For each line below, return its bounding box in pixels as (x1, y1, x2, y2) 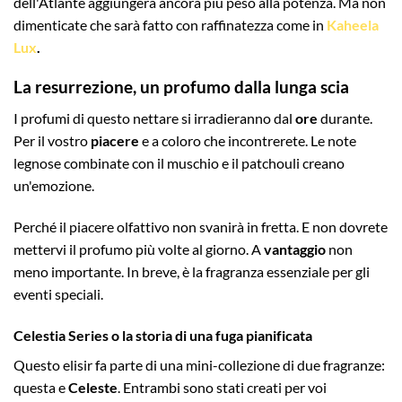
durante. (318, 109, 372, 127)
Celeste (68, 378, 118, 396)
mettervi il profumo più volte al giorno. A (13, 240, 264, 258)
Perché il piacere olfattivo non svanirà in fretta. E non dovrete (13, 217, 388, 235)
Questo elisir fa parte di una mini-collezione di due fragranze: (13, 355, 385, 373)
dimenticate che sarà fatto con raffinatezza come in (13, 15, 327, 33)
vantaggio (264, 240, 326, 258)
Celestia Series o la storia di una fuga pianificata (13, 326, 312, 344)
